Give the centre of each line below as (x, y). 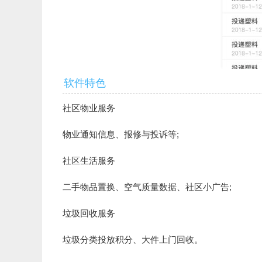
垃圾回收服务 (89, 213)
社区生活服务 (89, 161)
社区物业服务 (89, 108)
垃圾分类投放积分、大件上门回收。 (133, 239)
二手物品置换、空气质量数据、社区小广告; (147, 187)
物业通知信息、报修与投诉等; (121, 134)
